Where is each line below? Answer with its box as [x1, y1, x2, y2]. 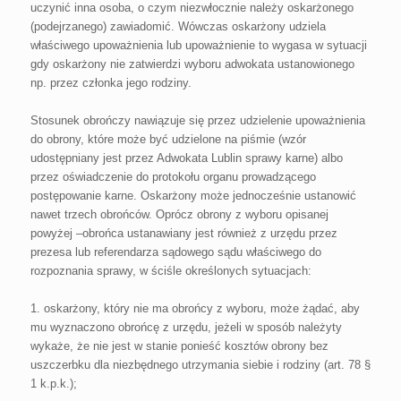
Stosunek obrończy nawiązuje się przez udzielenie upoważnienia [30, 113, 365, 127]
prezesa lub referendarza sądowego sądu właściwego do [30, 244, 321, 259]
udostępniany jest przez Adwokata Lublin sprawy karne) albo [30, 150, 343, 165]
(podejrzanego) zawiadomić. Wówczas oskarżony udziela [30, 19, 326, 33]
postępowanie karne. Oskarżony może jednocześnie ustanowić [30, 188, 356, 202]
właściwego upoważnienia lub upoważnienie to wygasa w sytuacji [30, 38, 367, 52]
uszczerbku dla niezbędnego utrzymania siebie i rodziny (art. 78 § [30, 357, 371, 371]
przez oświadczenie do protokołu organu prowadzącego [30, 169, 316, 183]
